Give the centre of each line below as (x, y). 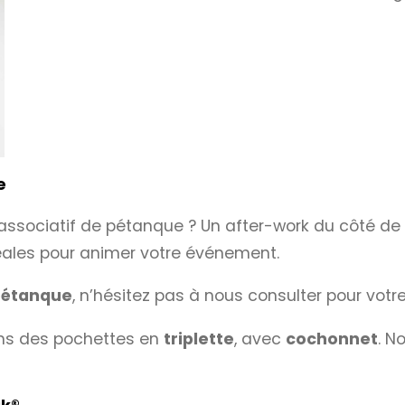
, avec (260, 339)
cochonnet (332, 339)
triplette (199, 339)
